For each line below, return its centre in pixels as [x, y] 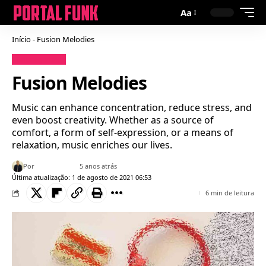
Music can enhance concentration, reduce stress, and [132, 107]
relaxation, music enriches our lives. [92, 145]
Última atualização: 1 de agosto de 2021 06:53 [82, 177]
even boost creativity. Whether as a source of [113, 120]
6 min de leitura [230, 192]
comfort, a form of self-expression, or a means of [123, 132]
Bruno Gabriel [57, 166]
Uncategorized [39, 59]
